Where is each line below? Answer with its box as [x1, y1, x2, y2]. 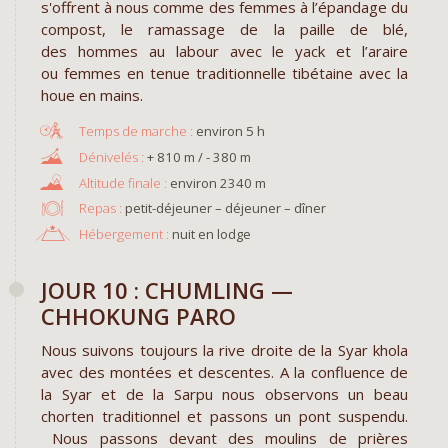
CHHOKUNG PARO [41, 301, 236, 332]
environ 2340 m [169, 173, 266, 192]
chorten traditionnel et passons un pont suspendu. [41, 406, 408, 427]
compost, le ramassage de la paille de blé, [41, 19, 408, 40]
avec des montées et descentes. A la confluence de [41, 362, 408, 383]
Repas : [78, 199, 122, 218]
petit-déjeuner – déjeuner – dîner [121, 199, 326, 218]
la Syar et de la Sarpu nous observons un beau [41, 384, 408, 405]
